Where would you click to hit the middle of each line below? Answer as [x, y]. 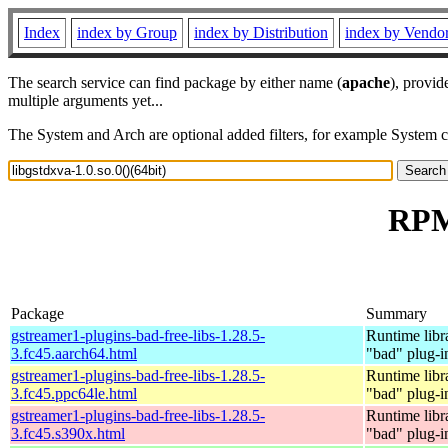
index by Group [127, 32]
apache [366, 82]
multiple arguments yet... [85, 100]
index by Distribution [261, 32]
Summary [396, 313]
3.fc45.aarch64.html [74, 353]
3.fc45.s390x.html [68, 433]
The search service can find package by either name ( [175, 82]
